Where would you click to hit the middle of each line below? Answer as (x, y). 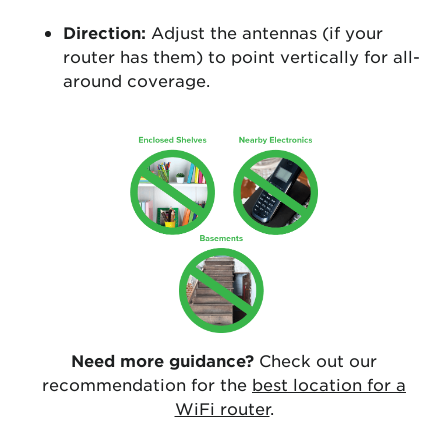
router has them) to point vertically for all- (241, 55)
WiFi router (222, 407)
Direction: (104, 31)
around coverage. (136, 79)
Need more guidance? (162, 359)
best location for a (329, 383)
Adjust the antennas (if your (264, 31)
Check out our (315, 359)
